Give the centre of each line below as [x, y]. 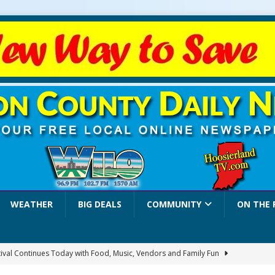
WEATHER [31, 204]
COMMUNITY [174, 204]
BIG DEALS [99, 204]
